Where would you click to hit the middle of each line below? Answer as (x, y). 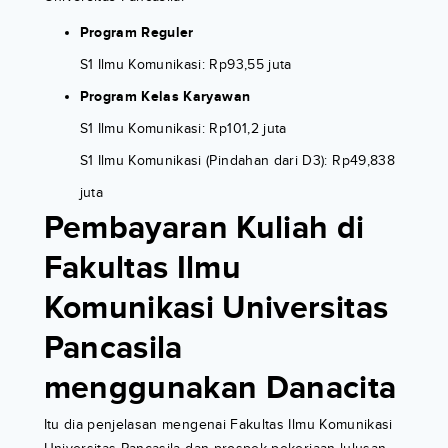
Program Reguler (136, 32)
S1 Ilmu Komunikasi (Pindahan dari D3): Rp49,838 (237, 160)
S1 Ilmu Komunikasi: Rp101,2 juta (183, 128)
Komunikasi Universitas (216, 308)
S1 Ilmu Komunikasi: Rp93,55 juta (185, 64)
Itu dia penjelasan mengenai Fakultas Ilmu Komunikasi (218, 424)
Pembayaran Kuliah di (204, 228)
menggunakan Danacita (220, 388)
